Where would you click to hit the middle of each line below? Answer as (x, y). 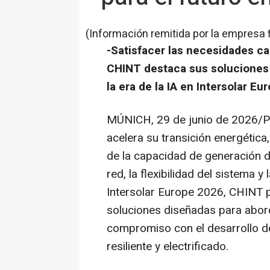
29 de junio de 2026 (207, 120)
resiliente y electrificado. (168, 246)
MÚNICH (129, 120)
